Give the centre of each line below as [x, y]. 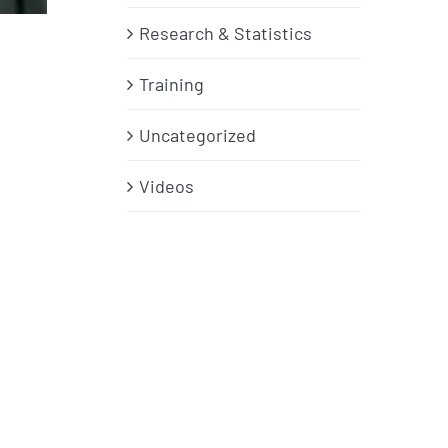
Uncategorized [197, 135]
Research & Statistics [225, 33]
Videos [166, 186]
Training [171, 84]
